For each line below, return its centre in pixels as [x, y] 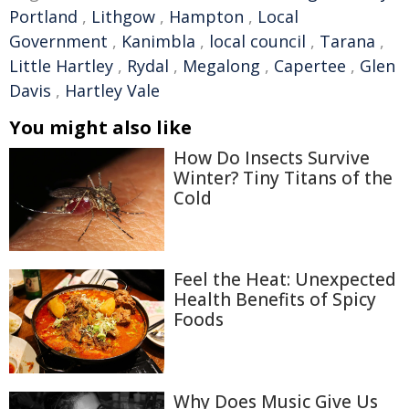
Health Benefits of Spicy [275, 300]
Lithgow [123, 16]
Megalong [221, 66]
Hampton [206, 16]
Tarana [347, 41]
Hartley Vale [112, 90]
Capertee [310, 66]
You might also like [100, 127]
